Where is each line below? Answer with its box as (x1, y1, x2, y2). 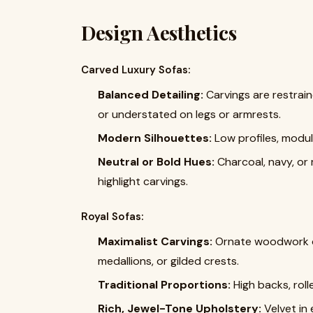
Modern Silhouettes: (98, 131, 212, 145)
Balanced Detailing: (98, 87, 203, 102)
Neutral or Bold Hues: (98, 154, 214, 169)
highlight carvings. (98, 174, 188, 189)
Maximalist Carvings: (98, 234, 212, 249)
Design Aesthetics (81, 20, 237, 45)
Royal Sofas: (81, 210, 144, 224)
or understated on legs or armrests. (98, 107, 281, 122)
